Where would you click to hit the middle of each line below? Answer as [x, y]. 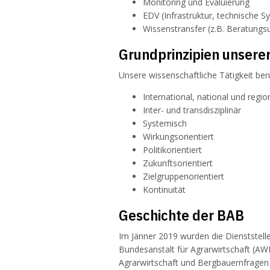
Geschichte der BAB [181, 215]
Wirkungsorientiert [178, 137]
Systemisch [165, 124]
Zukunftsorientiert [178, 163]
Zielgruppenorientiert [184, 177]
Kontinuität [164, 190]
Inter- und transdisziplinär [192, 110]
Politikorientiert [172, 150]
